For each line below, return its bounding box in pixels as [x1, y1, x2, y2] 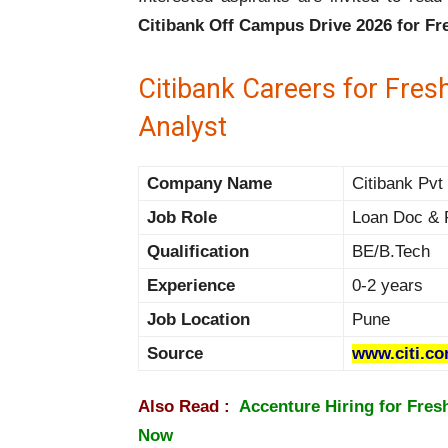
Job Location [147, 310, 250, 330]
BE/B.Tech [352, 242, 430, 262]
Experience [147, 276, 235, 296]
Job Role [147, 208, 217, 228]
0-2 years [352, 276, 423, 296]
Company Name [147, 174, 272, 194]
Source [147, 344, 203, 364]
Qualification [147, 242, 249, 262]
